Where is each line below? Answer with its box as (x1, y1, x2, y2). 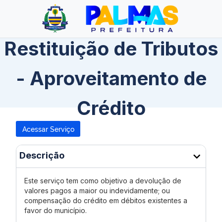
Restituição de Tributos (4, 37, 218, 60)
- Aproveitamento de (15, 67, 207, 90)
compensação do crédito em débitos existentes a (24, 196, 187, 205)
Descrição (19, 150, 64, 161)
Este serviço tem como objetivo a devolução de (24, 176, 181, 185)
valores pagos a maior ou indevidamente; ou (24, 186, 170, 195)
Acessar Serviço (22, 124, 74, 133)
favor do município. (24, 206, 87, 215)
